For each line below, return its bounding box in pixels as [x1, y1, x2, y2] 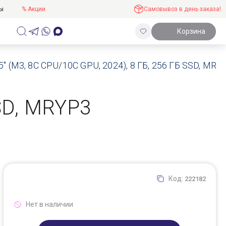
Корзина [177, 27, 205, 35]
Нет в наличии [25, 200, 73, 208]
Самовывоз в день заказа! [143, 6, 221, 13]
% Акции [22, 6, 46, 13]
